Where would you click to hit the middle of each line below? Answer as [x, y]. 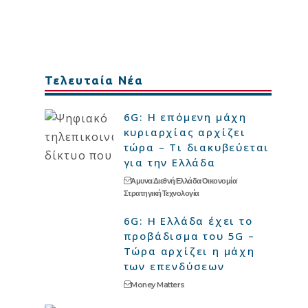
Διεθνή [164, 181]
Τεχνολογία [180, 193]
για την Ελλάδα [169, 162]
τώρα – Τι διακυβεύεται [197, 147]
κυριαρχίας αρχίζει [185, 132]
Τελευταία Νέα [94, 80]
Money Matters [158, 285]
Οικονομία [219, 181]
